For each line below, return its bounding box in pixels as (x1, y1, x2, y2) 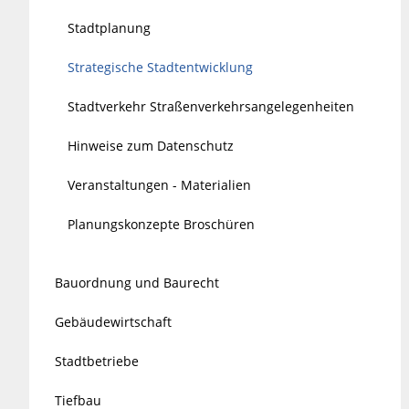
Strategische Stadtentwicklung (68, 58, 254, 76)
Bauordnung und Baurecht (55, 273, 220, 291)
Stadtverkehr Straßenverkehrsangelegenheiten (68, 97, 355, 115)
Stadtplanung (68, 18, 152, 37)
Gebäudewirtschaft (55, 312, 173, 330)
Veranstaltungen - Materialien (68, 175, 252, 194)
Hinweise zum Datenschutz (68, 136, 235, 154)
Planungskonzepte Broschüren (68, 215, 256, 233)
